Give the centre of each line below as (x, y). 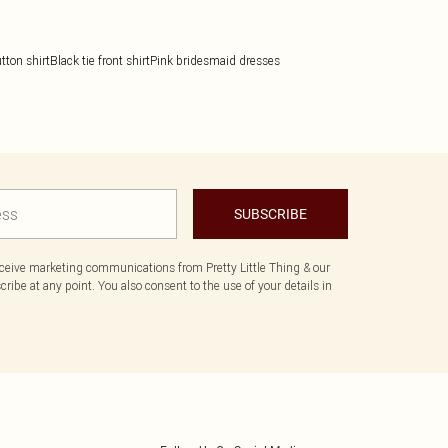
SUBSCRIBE (270, 214)
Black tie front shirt (100, 60)
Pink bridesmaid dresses (215, 60)
